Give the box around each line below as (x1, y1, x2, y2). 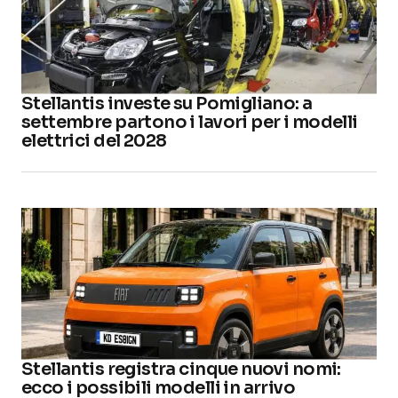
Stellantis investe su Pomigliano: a (21, 92, 313, 115)
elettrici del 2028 (21, 129, 167, 152)
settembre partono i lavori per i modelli (21, 110, 358, 133)
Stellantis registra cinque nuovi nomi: (21, 357, 341, 380)
